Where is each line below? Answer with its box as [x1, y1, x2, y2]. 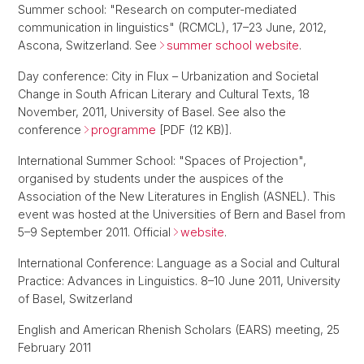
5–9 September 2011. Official [18, 225, 174, 240]
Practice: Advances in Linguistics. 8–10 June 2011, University [18, 274, 340, 288]
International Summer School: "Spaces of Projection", [18, 154, 306, 168]
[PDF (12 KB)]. [156, 123, 232, 137]
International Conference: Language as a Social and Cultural [18, 256, 340, 271]
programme [91, 123, 156, 137]
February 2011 [18, 340, 91, 355]
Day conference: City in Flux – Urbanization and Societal [18, 69, 318, 84]
